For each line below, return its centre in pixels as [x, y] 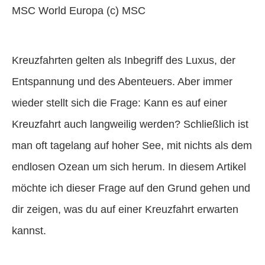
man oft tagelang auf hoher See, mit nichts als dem [132, 145]
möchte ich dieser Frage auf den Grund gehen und [131, 188]
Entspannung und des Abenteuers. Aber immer [122, 81]
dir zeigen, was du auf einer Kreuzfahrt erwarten [125, 209]
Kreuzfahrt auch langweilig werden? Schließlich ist [130, 124]
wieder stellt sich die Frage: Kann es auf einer [119, 103]
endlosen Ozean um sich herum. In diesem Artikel [129, 167]
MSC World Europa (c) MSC [79, 10]
